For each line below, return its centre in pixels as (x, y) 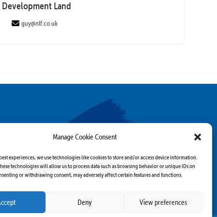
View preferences (163, 202)
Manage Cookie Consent (85, 137)
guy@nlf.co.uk (40, 23)
